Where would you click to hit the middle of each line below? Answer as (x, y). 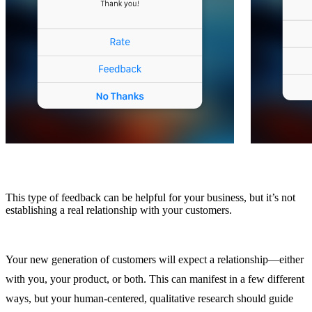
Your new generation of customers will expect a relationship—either (155, 259)
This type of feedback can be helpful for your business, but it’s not (150, 197)
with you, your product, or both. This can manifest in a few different (155, 279)
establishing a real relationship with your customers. (119, 210)
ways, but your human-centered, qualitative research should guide (149, 298)
